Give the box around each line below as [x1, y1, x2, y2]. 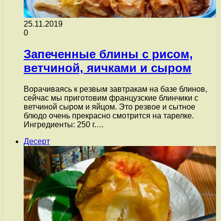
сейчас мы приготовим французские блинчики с [24, 93, 198, 102]
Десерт [24, 137, 50, 146]
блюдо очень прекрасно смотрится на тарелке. [24, 111, 194, 120]
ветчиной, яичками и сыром [24, 61, 191, 74]
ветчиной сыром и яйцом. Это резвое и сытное [24, 102, 195, 111]
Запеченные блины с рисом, [24, 47, 193, 61]
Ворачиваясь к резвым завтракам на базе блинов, [24, 84, 207, 93]
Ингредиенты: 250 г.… [24, 120, 104, 129]
